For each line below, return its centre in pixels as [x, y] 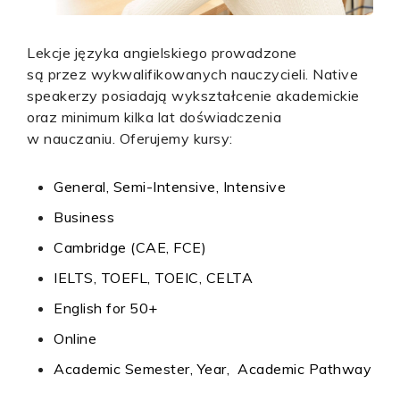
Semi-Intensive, [168, 187]
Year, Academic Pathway [284, 369]
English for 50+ [108, 308]
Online [77, 338]
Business [86, 217]
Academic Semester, [125, 369]
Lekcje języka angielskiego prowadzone [162, 53]
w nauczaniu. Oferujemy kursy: [130, 138]
